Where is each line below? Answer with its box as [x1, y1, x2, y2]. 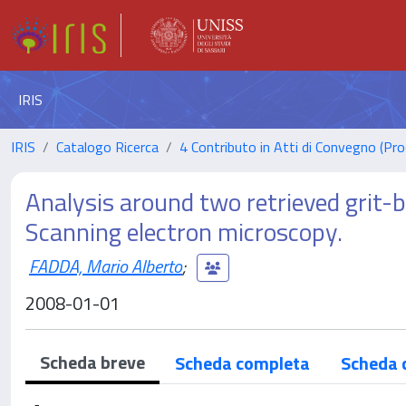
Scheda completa [175, 349, 310, 377]
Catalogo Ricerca [56, 136, 159, 158]
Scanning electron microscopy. [25, 212, 343, 251]
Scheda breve [40, 348, 145, 376]
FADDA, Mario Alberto [29, 251, 182, 280]
